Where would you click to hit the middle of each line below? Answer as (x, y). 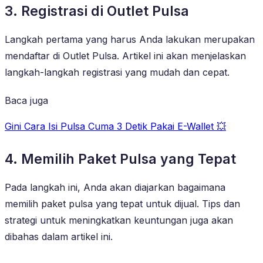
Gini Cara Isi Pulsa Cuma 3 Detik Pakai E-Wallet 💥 (115, 126)
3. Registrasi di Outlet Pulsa (97, 11)
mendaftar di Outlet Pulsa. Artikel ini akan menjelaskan (125, 55)
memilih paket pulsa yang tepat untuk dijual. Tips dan (122, 203)
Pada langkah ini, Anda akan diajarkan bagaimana (115, 187)
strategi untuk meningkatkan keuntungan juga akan (119, 220)
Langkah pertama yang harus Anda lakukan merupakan (130, 39)
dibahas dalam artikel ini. (59, 236)
